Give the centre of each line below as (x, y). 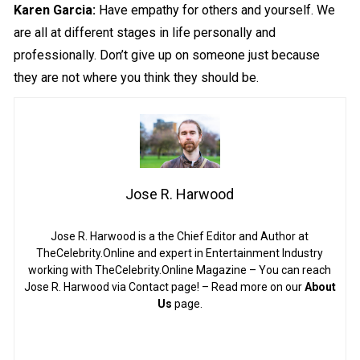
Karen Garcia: (57, 10)
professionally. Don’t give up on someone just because (167, 55)
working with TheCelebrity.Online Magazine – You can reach (180, 270)
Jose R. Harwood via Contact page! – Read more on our (164, 286)
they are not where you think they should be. (137, 77)
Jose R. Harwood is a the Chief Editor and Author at (180, 236)
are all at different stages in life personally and (145, 32)
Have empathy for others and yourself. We (217, 10)
